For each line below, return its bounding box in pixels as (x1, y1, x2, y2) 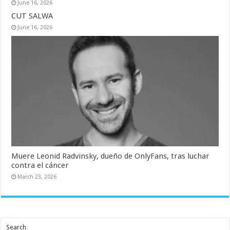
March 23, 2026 (17, 173, 57, 180)
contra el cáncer (11, 160, 69, 170)
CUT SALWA (11, 11, 53, 21)
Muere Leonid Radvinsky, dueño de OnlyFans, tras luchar (11, 151, 210, 161)
